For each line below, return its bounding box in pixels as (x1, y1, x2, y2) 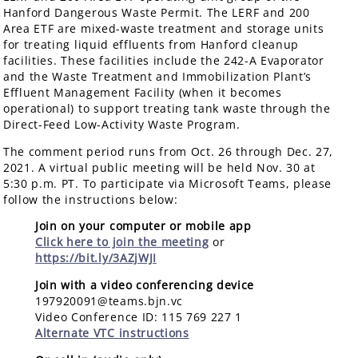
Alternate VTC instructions (35, 325, 189, 341)
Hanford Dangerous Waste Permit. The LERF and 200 (3, 5, 310, 21)
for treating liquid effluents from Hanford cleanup (3, 37, 299, 53)
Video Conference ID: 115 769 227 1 (35, 309, 243, 325)
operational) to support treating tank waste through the (3, 101, 331, 117)
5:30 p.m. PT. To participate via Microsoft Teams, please (3, 175, 332, 191)
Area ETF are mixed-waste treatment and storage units (3, 21, 324, 37)
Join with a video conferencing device (35, 277, 255, 293)
